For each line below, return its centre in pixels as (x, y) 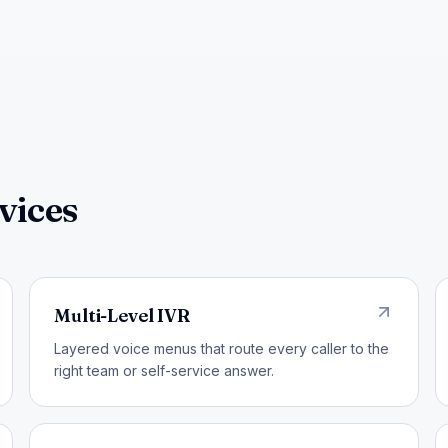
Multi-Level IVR (122, 315)
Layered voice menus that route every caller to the (222, 348)
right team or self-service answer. (164, 370)
